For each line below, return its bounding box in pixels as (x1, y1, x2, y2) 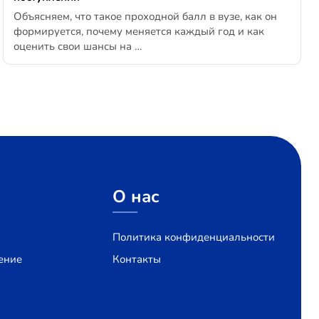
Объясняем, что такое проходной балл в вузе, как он (13, 9, 277, 23)
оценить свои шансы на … (13, 38, 142, 53)
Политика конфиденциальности (113, 229, 276, 244)
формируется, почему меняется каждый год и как (13, 23, 264, 38)
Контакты (113, 251, 162, 266)
